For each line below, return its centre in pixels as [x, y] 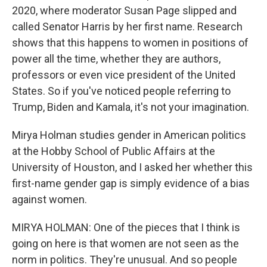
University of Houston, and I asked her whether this [132, 167]
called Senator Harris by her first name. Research [127, 27]
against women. [49, 199]
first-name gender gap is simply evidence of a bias [131, 183]
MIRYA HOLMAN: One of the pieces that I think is [126, 227]
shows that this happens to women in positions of [130, 43]
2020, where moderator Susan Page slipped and [124, 10]
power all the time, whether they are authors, [116, 59]
